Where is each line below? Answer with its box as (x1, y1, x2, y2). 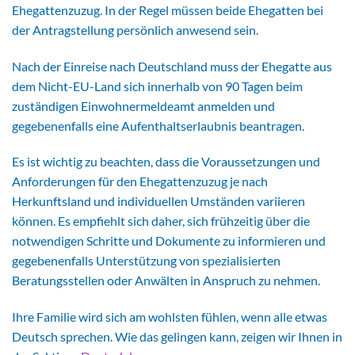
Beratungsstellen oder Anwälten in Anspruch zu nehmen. (12, 273, 320, 288)
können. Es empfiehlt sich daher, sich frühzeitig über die (12, 213, 310, 229)
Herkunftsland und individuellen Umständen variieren (12, 193, 305, 209)
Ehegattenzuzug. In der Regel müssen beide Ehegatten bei (12, 2, 323, 17)
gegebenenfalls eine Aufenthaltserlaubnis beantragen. (12, 117, 304, 133)
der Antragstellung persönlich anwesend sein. (12, 21, 258, 37)
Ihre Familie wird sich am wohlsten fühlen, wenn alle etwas (12, 309, 327, 325)
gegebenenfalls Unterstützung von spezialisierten (12, 253, 281, 269)
